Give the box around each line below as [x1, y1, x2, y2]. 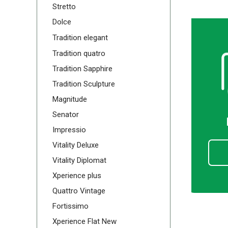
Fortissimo [52, 202, 89, 211]
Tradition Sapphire [52, 64, 112, 73]
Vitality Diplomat [52, 156, 106, 165]
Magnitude [52, 95, 87, 104]
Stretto [52, 2, 76, 11]
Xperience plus [52, 171, 101, 180]
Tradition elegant [52, 33, 108, 42]
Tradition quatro [52, 49, 105, 58]
